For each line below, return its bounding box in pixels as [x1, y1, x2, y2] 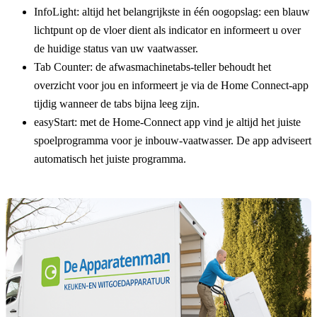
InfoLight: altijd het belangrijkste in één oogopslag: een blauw [34, 6, 310, 18]
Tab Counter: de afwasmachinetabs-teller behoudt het [34, 61, 271, 74]
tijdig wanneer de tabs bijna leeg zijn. [34, 98, 200, 110]
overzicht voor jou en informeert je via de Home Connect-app [34, 79, 309, 92]
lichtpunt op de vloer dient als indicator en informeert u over [34, 24, 301, 37]
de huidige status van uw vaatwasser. [34, 42, 198, 55]
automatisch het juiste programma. [34, 153, 186, 166]
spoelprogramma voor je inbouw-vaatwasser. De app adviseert [34, 134, 311, 147]
